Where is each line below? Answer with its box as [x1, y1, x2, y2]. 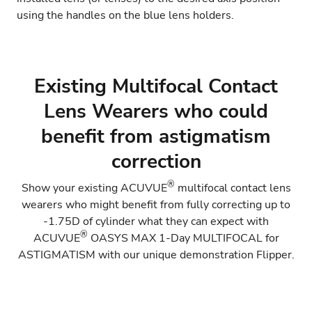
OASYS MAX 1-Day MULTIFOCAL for [87, 231, 279, 246]
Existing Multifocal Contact [34, 73, 278, 100]
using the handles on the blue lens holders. [17, 8, 234, 23]
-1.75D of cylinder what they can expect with [43, 214, 269, 229]
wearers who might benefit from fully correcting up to [22, 197, 290, 212]
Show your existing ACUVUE [21, 180, 167, 196]
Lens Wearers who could [44, 98, 268, 125]
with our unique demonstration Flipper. [95, 247, 295, 263]
